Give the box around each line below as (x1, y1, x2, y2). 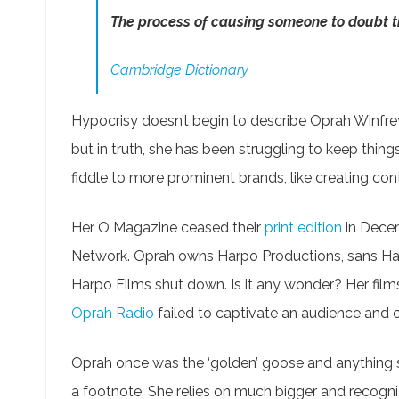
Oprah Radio (71, 305, 154, 322)
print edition (265, 219, 342, 237)
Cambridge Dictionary (110, 61, 248, 79)
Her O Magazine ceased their (71, 219, 265, 237)
